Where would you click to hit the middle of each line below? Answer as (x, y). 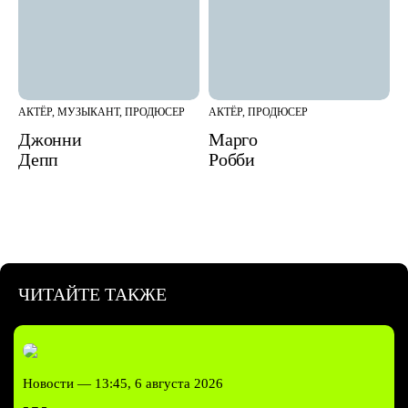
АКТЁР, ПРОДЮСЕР (258, 112)
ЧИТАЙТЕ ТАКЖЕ (92, 295)
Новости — (59, 384)
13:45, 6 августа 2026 (159, 384)
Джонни (50, 139)
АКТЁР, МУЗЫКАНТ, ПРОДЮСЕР (102, 112)
